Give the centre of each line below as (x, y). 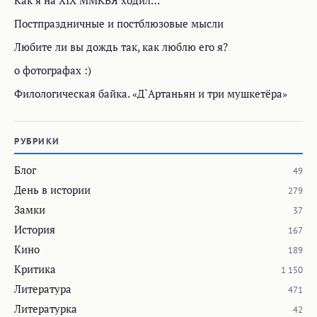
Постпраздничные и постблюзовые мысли (119, 23)
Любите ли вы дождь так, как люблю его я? (121, 46)
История (35, 229)
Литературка (46, 308)
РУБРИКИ (37, 141)
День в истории (52, 189)
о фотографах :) (53, 70)
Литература (43, 288)
